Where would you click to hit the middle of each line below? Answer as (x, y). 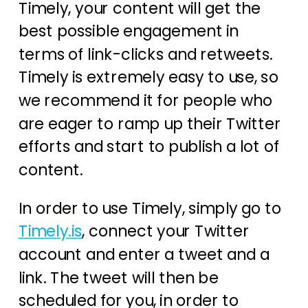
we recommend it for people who (145, 101)
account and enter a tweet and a (144, 255)
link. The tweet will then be (118, 277)
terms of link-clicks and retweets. (147, 54)
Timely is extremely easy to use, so (148, 77)
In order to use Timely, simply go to (150, 208)
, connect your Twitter (166, 231)
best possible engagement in (129, 31)
